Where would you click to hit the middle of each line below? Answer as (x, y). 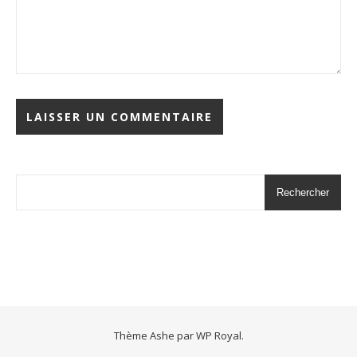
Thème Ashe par (155, 335)
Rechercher (303, 192)
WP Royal (218, 335)
